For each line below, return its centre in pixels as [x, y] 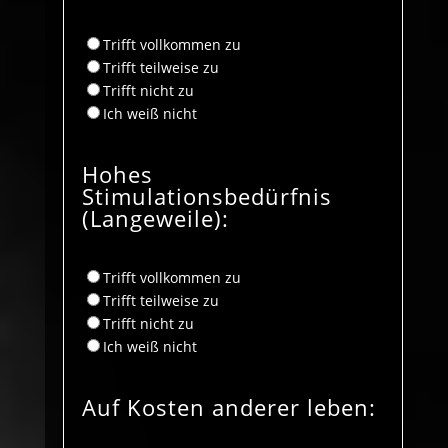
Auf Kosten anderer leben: [228, 406]
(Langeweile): [155, 217]
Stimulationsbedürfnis [206, 195]
